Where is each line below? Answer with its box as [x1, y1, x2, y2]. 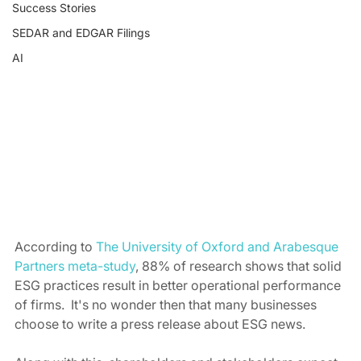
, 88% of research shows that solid [135, 257, 345, 274]
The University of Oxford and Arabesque [96, 238, 342, 255]
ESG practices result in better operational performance [15, 276, 344, 293]
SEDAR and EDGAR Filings [12, 25, 150, 39]
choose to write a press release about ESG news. [15, 315, 309, 332]
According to [15, 238, 96, 255]
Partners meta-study [15, 257, 135, 274]
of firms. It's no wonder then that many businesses [15, 296, 320, 313]
